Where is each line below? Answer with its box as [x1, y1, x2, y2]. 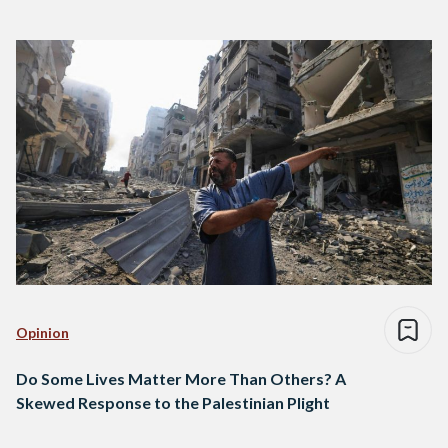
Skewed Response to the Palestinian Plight [16, 393, 330, 413]
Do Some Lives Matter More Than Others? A [16, 369, 346, 389]
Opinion [16, 324, 69, 342]
